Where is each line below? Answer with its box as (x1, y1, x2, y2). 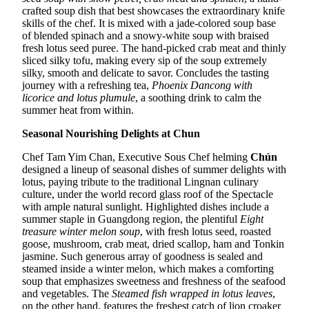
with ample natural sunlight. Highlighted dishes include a (22, 200, 269, 212)
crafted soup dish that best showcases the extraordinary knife (22, 4, 285, 17)
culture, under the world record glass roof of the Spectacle (22, 188, 273, 200)
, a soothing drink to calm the (135, 91, 261, 103)
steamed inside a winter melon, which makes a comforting (22, 262, 274, 275)
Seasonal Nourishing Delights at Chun (22, 127, 200, 139)
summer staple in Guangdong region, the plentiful (22, 212, 240, 225)
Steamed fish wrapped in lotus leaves (112, 287, 272, 299)
